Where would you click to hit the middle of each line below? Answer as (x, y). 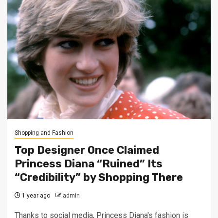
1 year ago (35, 196)
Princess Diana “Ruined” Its (89, 164)
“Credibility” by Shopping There (99, 177)
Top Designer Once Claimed (87, 150)
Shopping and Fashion (44, 133)
